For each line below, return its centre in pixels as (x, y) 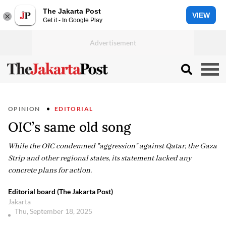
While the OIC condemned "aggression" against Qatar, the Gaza (112, 146)
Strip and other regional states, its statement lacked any (100, 158)
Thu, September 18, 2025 (54, 211)
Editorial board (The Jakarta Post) (61, 191)
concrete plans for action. (51, 171)
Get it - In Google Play (73, 20)
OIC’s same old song (69, 127)
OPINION (24, 109)
